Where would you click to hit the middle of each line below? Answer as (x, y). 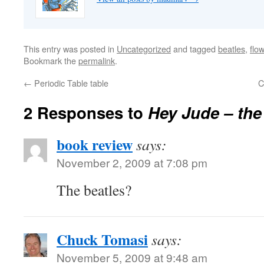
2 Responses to (86, 112)
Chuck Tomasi (102, 239)
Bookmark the (51, 60)
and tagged (194, 49)
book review (95, 144)
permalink (97, 60)
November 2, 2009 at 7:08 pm (132, 162)
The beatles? (94, 190)
